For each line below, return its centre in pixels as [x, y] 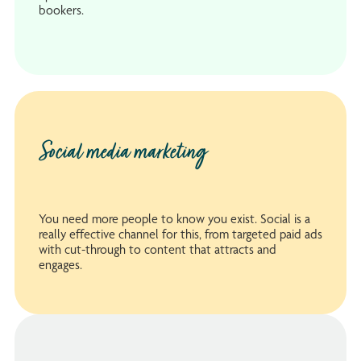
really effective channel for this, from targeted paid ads [180, 234]
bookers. [61, 10]
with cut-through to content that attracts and [158, 250]
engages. [60, 265]
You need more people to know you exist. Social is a [174, 219]
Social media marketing [122, 154]
